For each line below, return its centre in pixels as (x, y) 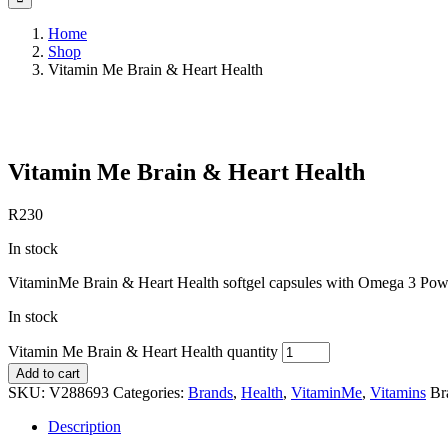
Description (84, 427)
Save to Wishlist (103, 129)
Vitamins (398, 393)
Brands (210, 393)
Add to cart (48, 374)
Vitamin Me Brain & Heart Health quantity (143, 352)
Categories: (150, 393)
